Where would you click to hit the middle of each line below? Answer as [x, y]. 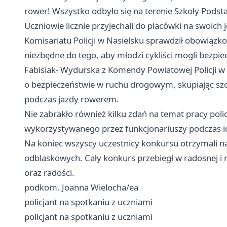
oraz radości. [49, 173]
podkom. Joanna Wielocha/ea [81, 187]
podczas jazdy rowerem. [72, 99]
